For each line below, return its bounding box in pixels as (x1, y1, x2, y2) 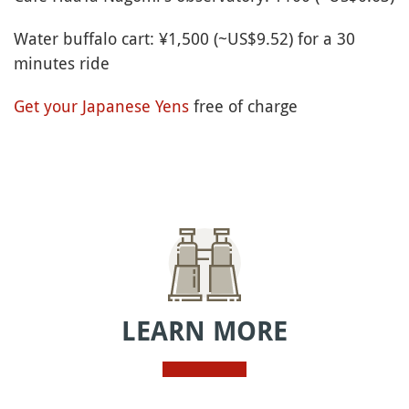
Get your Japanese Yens (14, 94, 189, 117)
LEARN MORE (121, 315, 288, 347)
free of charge (189, 94, 298, 117)
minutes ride (14, 51, 110, 74)
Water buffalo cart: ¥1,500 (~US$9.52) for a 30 (14, 26, 355, 49)
